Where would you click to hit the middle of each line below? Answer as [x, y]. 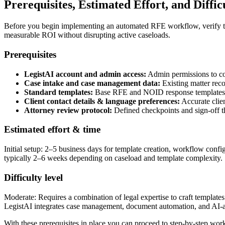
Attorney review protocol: [68, 110]
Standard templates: [59, 92]
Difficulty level [33, 177]
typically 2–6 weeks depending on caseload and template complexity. [113, 158]
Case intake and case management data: [92, 83]
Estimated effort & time [52, 130]
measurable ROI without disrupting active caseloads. [87, 35]
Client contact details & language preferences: [102, 101]
